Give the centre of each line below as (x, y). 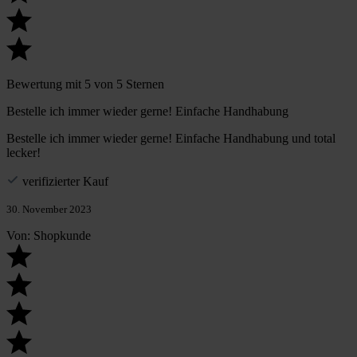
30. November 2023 (49, 210)
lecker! (24, 153)
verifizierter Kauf (65, 182)
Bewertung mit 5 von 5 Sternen (85, 84)
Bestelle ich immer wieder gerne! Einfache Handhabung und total (171, 139)
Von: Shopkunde (49, 236)
